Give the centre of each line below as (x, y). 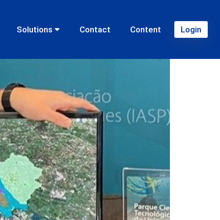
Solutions (36, 29)
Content (146, 29)
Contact (95, 29)
